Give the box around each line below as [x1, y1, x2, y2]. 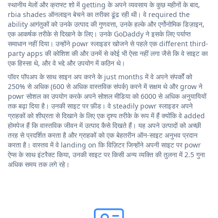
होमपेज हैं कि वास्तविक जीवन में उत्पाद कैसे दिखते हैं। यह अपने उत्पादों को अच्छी [8, 120, 201, 130]
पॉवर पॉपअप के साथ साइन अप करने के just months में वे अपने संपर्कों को [8, 72, 192, 81]
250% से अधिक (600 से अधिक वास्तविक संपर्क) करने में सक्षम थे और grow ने [8, 81, 202, 91]
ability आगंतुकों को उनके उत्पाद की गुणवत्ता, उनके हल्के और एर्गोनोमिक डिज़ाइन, [8, 19, 204, 29]
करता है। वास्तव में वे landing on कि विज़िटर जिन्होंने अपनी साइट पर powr [8, 140, 201, 149]
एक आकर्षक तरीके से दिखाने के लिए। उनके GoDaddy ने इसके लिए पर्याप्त [8, 29, 191, 38]
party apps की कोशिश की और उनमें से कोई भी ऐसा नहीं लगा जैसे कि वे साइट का [8, 48, 208, 58]
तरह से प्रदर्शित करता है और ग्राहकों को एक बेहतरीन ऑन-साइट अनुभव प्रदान [8, 130, 198, 140]
